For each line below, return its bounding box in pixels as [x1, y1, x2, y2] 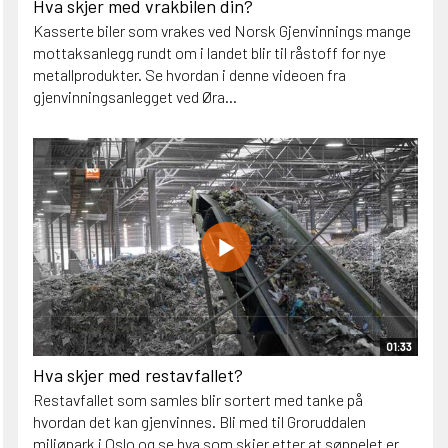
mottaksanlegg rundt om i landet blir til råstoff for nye [33, 42, 386, 62]
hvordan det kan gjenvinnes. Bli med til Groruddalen [33, 411, 366, 431]
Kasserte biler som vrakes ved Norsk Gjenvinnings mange [33, 20, 411, 40]
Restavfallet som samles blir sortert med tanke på [33, 389, 363, 409]
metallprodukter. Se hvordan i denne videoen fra [33, 64, 346, 84]
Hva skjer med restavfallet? [33, 363, 243, 386]
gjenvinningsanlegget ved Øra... [33, 86, 237, 106]
